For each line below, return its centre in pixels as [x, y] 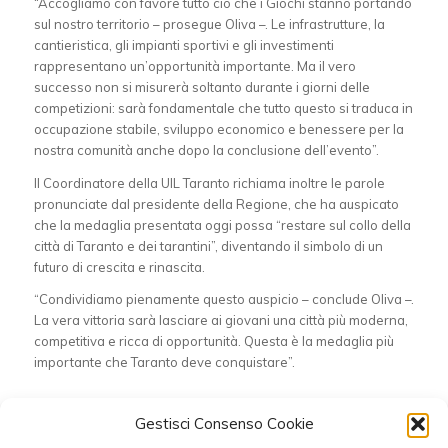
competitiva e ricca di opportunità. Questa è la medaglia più [213, 340]
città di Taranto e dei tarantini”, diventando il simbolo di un [208, 245]
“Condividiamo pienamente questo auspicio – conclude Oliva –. [223, 298]
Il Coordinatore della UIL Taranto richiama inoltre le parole [209, 182]
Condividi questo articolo [121, 421]
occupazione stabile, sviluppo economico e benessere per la [218, 129]
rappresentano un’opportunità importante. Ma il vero [194, 66]
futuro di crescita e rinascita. [119, 266]
